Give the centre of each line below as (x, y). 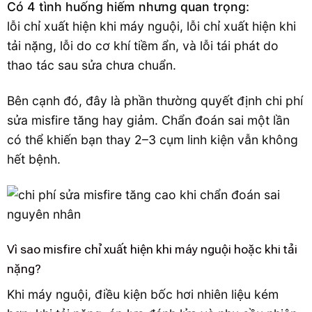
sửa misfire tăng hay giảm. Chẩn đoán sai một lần (148, 120)
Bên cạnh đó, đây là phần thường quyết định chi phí (155, 100)
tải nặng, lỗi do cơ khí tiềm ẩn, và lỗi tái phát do (143, 45)
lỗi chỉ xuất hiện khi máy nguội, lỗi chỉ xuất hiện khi (151, 26)
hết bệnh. (34, 159)
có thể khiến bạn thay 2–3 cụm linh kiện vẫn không (153, 139)
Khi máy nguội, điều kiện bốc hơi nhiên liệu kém (143, 295)
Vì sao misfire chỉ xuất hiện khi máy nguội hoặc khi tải (152, 250)
